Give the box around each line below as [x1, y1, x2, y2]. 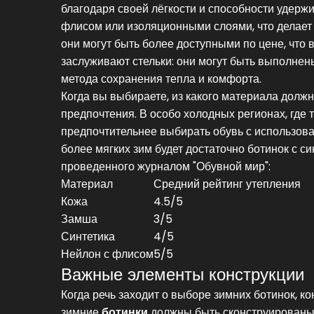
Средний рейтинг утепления [153, 175, 301, 192]
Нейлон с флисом [61, 245, 153, 262]
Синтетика [61, 228, 115, 245]
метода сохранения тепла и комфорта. [61, 70, 261, 87]
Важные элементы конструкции [61, 263, 304, 285]
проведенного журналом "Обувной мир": [61, 158, 271, 175]
